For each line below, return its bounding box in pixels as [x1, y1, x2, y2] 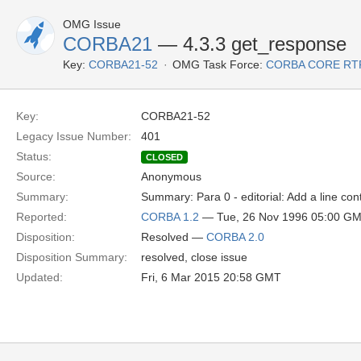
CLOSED [146, 152, 183, 162]
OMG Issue [63, 18, 121, 31]
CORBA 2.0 [206, 230, 264, 243]
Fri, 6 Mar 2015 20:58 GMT [141, 271, 281, 284]
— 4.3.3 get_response [152, 33, 346, 55]
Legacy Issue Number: [16, 130, 131, 143]
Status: [16, 150, 52, 163]
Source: [16, 170, 56, 183]
